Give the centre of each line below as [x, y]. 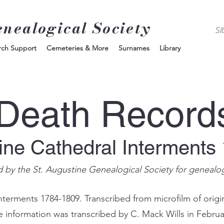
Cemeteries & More [77, 48]
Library [170, 48]
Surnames [134, 48]
